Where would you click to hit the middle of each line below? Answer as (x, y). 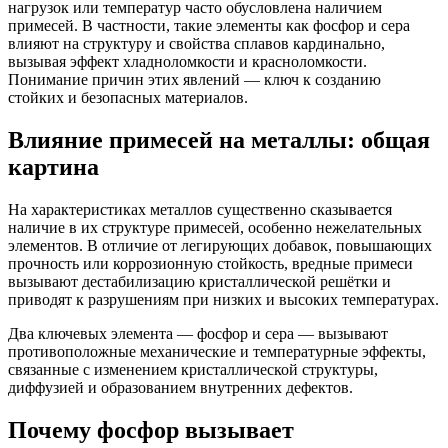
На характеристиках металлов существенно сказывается (200, 209)
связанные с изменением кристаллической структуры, (193, 369)
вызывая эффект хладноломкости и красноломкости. (187, 61)
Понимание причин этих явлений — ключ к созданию (194, 79)
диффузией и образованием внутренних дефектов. (180, 387)
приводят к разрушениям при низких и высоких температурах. (223, 299)
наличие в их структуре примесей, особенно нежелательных (215, 227)
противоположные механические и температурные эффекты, (217, 351)
